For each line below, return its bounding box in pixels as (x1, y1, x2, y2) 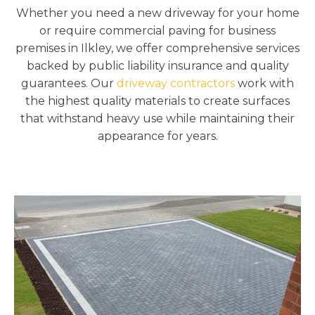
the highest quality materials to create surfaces (25, 94, 290, 108)
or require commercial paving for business (39, 23, 276, 37)
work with (235, 76, 294, 90)
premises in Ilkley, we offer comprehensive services (15, 41, 300, 55)
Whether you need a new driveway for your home (15, 6, 300, 20)
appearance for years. (97, 129, 218, 143)
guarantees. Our (21, 76, 117, 90)
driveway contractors (117, 76, 235, 90)
